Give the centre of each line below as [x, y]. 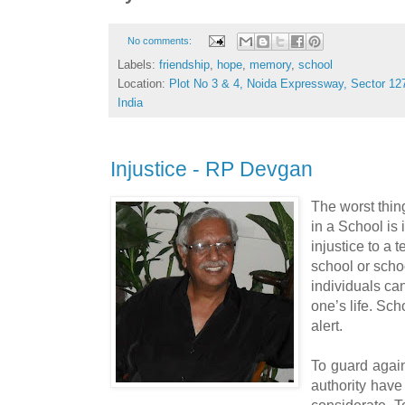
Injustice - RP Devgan [212, 170]
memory [270, 65]
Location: [143, 84]
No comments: [160, 40]
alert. [327, 326]
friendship [184, 65]
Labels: [138, 65]
